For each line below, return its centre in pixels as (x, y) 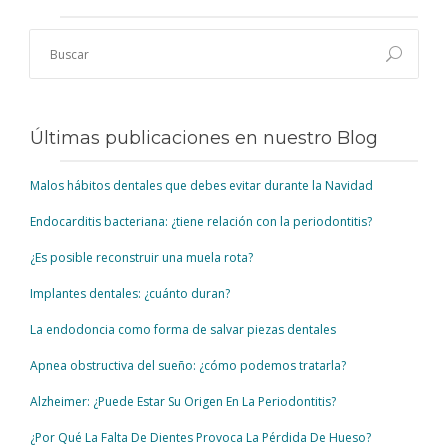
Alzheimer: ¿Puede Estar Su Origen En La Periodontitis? (183, 402)
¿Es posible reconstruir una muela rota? (141, 258)
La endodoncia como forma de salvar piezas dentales (183, 330)
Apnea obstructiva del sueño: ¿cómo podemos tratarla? (188, 366)
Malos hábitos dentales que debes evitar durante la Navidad (201, 186)
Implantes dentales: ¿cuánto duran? (130, 294)
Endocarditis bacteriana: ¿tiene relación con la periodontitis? (201, 222)
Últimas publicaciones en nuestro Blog (204, 138)
